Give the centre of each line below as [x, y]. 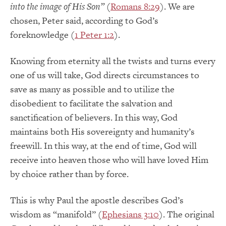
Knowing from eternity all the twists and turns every [113, 61]
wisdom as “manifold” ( [56, 214]
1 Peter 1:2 [94, 35]
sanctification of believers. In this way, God [94, 118]
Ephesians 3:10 [130, 214]
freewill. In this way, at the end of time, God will [103, 146]
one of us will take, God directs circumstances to [105, 75]
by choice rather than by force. [69, 174]
